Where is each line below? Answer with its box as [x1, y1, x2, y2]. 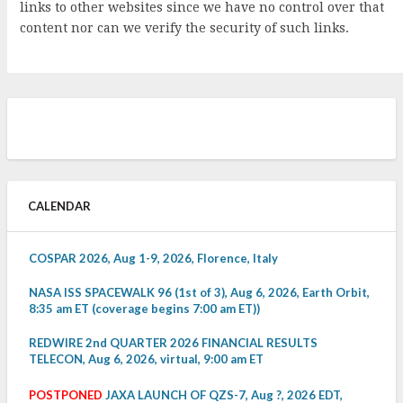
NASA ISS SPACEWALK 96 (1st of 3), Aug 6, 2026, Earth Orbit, [29, 285, 370, 300]
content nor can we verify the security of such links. [20, 21, 349, 36]
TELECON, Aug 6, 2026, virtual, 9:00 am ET [29, 352, 264, 367]
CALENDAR [28, 199, 91, 214]
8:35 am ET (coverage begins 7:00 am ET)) [29, 301, 260, 317]
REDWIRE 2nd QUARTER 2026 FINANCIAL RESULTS [29, 336, 318, 351]
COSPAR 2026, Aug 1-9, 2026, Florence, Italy [29, 251, 278, 266]
